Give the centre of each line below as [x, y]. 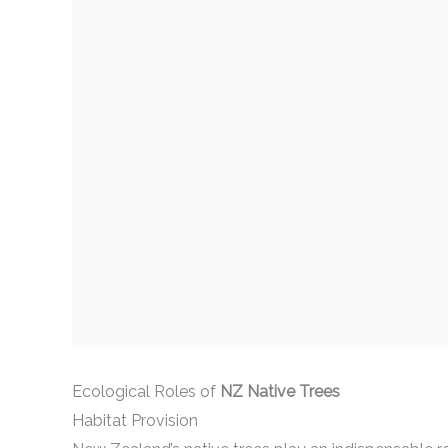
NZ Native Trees [280, 391]
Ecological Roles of [146, 391]
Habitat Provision [135, 420]
